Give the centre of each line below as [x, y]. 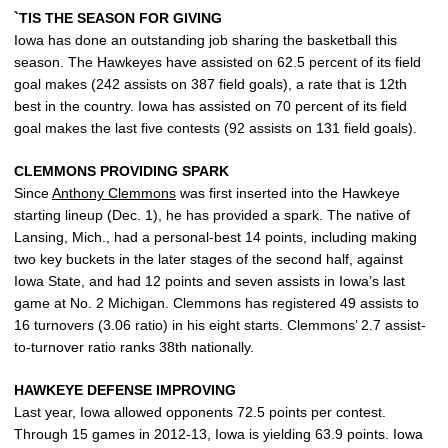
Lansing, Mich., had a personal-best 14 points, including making [215, 237]
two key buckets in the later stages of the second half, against [208, 259]
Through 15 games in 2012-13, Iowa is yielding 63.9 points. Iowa [218, 434]
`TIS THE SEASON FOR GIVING [118, 18]
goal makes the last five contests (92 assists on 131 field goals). [215, 128]
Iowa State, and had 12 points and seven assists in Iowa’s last [209, 281]
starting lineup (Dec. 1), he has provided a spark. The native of [212, 215]
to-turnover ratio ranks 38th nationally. [134, 347]
